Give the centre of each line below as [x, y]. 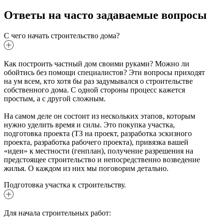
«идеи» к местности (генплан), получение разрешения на [99, 151]
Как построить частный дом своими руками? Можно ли [97, 63]
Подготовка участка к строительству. [65, 185]
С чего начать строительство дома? [62, 35]
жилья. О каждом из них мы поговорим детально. [86, 168]
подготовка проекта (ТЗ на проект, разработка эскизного [98, 133]
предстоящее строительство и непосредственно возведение [102, 159]
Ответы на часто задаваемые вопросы [105, 15]
